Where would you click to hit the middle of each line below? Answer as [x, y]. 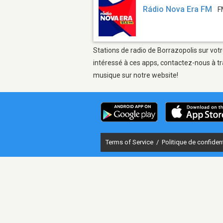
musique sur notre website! [136, 75]
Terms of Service [130, 142]
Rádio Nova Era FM [178, 9]
